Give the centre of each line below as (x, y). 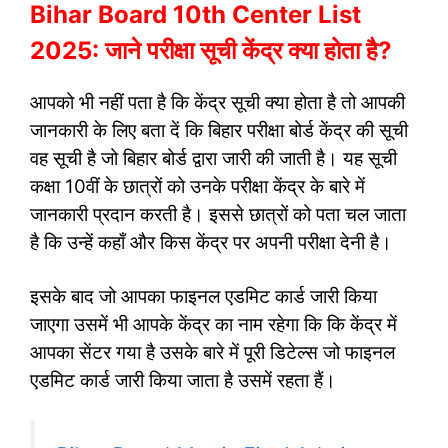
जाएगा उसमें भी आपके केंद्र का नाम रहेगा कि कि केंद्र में (213, 324)
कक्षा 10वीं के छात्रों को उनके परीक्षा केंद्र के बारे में (197, 186)
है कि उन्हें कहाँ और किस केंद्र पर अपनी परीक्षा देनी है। (211, 242)
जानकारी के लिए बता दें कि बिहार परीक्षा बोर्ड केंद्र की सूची (219, 130)
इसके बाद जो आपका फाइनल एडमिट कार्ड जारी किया (203, 296)
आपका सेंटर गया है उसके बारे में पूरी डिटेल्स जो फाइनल (212, 352)
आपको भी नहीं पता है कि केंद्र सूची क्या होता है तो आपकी (217, 102)
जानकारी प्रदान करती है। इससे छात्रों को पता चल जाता (218, 214)
